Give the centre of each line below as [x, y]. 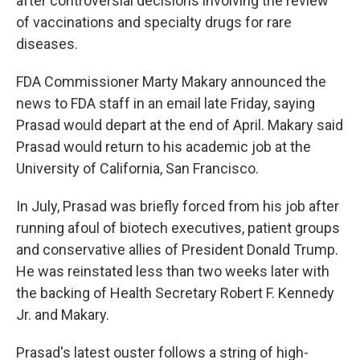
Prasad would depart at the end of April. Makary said [180, 125]
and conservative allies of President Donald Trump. [177, 250]
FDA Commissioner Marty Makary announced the [171, 82]
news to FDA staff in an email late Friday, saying [166, 103]
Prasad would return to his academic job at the [164, 147]
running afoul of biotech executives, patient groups [178, 228]
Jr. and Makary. [63, 315]
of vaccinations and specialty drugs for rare [154, 22]
